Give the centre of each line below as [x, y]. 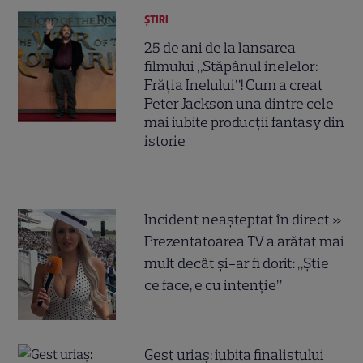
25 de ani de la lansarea [220, 48]
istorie [165, 141]
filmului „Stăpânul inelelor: [231, 67]
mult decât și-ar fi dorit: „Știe [237, 264]
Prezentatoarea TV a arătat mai [245, 242]
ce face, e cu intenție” [214, 286]
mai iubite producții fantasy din [245, 123]
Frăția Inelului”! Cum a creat [234, 85]
